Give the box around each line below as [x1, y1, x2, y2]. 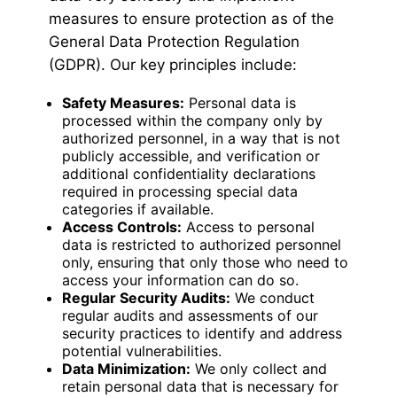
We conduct [230, 289, 315, 307]
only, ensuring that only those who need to [62, 253, 348, 272]
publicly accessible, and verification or [62, 147, 320, 166]
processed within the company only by [62, 112, 323, 130]
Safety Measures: [62, 94, 184, 113]
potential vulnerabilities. [62, 342, 222, 361]
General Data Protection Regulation [49, 33, 300, 51]
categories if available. [62, 200, 214, 219]
